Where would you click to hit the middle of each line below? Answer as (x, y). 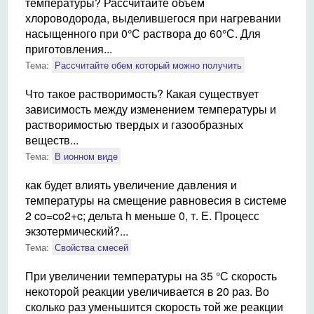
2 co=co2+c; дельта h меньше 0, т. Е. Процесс (142, 216)
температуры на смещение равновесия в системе (156, 200)
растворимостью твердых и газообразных (134, 124)
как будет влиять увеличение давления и (131, 185)
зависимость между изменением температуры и (151, 109)
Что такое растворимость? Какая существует (142, 94)
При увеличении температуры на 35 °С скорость (151, 276)
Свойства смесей (91, 247)
